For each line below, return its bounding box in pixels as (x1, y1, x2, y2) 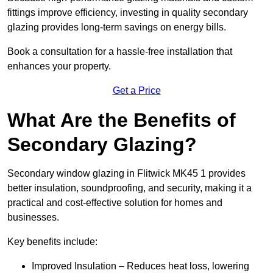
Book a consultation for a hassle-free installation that (7, 46, 232, 57)
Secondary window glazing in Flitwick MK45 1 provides (7, 168, 246, 179)
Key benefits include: (7, 236, 97, 247)
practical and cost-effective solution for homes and (7, 197, 222, 208)
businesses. (7, 212, 59, 223)
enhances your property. (7, 61, 111, 72)
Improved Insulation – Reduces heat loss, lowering (32, 261, 249, 272)
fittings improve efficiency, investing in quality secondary (7, 7, 248, 18)
